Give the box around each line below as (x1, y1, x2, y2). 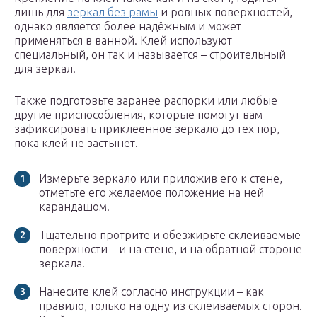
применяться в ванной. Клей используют (14, 34, 232, 47)
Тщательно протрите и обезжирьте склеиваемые (39, 229, 301, 242)
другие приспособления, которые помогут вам (14, 108, 263, 122)
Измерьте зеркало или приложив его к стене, (39, 172, 282, 185)
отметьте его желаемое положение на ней (39, 186, 264, 200)
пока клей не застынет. (14, 137, 141, 150)
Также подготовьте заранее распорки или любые (14, 94, 277, 108)
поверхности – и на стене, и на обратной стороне (39, 243, 302, 256)
